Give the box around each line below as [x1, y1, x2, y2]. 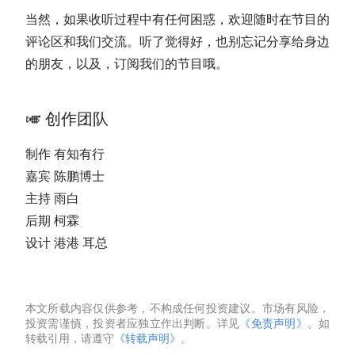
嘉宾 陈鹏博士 [25, 169, 105, 183]
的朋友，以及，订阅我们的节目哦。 [25, 56, 228, 71]
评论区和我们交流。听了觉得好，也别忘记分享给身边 [25, 34, 330, 48]
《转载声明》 [114, 332, 181, 345]
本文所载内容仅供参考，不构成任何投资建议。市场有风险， [25, 302, 330, 315]
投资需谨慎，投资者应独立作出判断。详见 [25, 317, 240, 330]
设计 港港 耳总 [25, 235, 108, 250]
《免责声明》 [239, 317, 307, 330]
